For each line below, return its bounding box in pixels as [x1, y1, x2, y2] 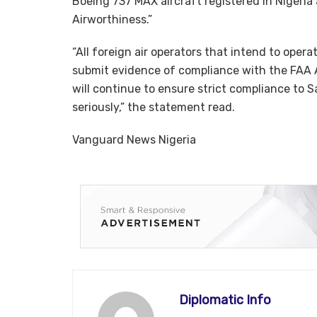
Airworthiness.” [72, 12, 152, 26]
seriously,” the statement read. [72, 100, 235, 114]
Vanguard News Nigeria [72, 132, 196, 146]
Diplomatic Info [179, 292, 271, 308]
